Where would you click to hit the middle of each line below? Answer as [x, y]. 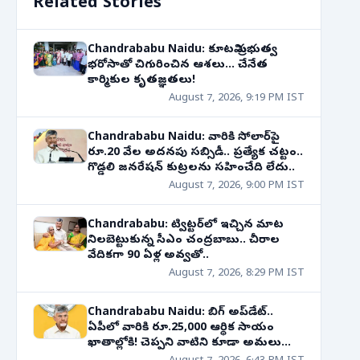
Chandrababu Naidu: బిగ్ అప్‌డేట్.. [180, 313]
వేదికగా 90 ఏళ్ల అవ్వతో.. [148, 256]
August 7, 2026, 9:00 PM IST [237, 186]
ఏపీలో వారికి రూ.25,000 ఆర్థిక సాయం [181, 328]
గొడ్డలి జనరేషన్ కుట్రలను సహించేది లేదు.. [191, 168]
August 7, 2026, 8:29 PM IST [237, 274]
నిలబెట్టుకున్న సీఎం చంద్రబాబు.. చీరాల [184, 241]
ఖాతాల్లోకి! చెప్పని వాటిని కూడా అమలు [184, 344]
